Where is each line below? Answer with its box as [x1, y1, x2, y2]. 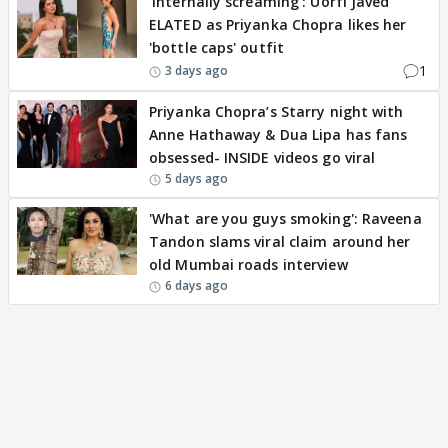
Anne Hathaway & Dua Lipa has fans [149, 125, 408, 145]
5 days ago [165, 170, 228, 188]
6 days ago [165, 277, 228, 295]
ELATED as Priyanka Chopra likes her [149, 15, 407, 35]
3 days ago [165, 61, 228, 79]
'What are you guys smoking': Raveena [149, 209, 422, 229]
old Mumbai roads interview [149, 255, 348, 275]
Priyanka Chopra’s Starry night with [149, 102, 404, 122]
